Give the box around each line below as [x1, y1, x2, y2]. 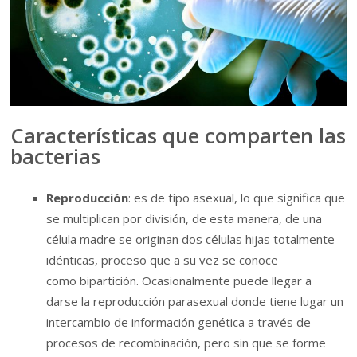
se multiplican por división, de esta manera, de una [46, 210, 323, 226]
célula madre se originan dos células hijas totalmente [46, 230, 335, 247]
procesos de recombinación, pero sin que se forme [46, 334, 327, 351]
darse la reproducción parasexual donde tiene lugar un [46, 292, 344, 309]
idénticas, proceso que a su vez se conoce [46, 251, 279, 268]
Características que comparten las [10, 122, 347, 150]
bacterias [10, 143, 101, 171]
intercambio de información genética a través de [46, 313, 312, 330]
